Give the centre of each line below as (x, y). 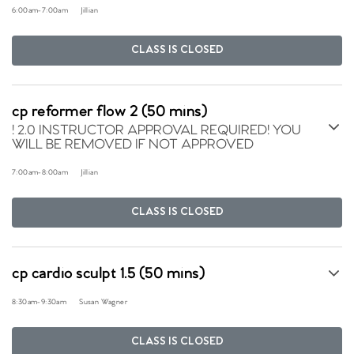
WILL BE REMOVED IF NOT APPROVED (133, 145)
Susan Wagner (104, 302)
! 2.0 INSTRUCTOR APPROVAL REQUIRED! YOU (156, 131)
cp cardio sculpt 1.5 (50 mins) (108, 274)
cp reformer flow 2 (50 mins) (109, 112)
